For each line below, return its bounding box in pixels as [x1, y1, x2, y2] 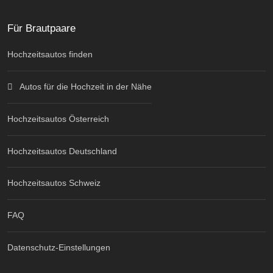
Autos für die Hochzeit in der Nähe [19, 82, 152, 92]
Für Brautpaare [7, 22, 76, 35]
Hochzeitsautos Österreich [7, 114, 109, 124]
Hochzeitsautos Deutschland [7, 146, 117, 157]
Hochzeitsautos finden [7, 49, 93, 60]
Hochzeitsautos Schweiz [7, 178, 101, 188]
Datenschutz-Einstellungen [7, 243, 110, 253]
